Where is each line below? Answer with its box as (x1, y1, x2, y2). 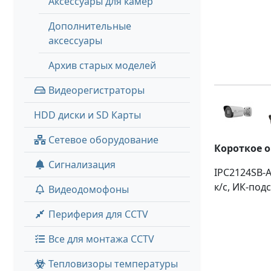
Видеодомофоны (46, 183, 129, 196)
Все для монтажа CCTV (46, 232, 154, 246)
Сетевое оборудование (46, 133, 158, 146)
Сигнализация (46, 158, 116, 171)
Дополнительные (48, 19, 131, 33)
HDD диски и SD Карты (34, 108, 141, 122)
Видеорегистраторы (46, 83, 145, 97)
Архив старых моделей (48, 59, 156, 72)
